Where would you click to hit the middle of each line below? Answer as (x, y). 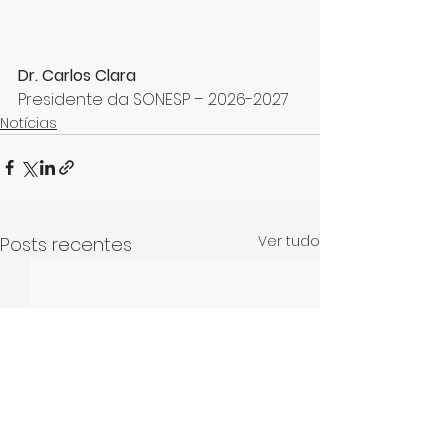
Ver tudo (289, 240)
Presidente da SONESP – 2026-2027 (153, 99)
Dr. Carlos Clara (77, 75)
